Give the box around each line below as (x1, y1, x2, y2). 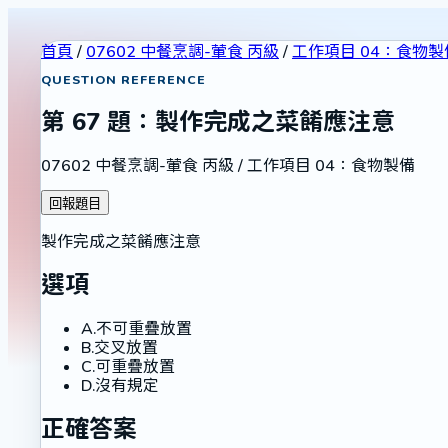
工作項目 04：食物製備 (247, 155, 415, 175)
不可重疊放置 (96, 318, 192, 338)
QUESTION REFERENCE (41, 72, 206, 88)
